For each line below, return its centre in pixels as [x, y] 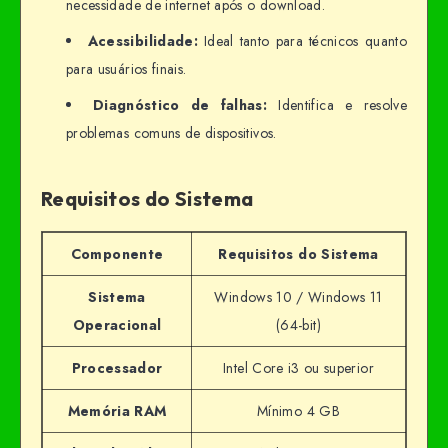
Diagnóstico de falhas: [180, 104]
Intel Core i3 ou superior [298, 367]
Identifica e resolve [337, 104]
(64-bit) [298, 324]
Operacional [117, 324]
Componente [117, 253]
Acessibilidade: [142, 40]
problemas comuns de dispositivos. [171, 132]
